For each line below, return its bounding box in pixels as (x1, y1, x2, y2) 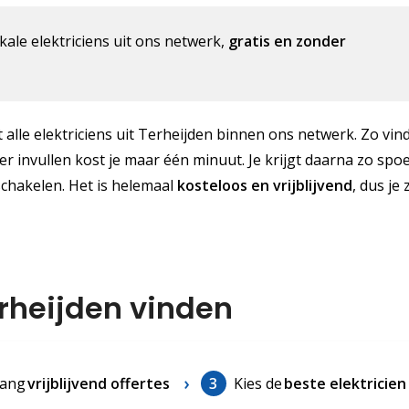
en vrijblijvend (251, 175, 352, 196)
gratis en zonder (228, 30, 347, 51)
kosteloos (177, 175, 247, 196)
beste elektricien (284, 372, 407, 393)
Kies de (233, 372, 282, 393)
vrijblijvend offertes (26, 372, 170, 393)
